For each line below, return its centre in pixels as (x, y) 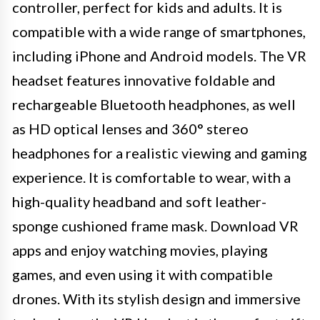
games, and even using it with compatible (142, 274)
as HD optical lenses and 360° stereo (130, 128)
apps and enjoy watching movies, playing (140, 250)
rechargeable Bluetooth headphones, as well (154, 104)
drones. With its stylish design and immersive (156, 298)
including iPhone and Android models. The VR (159, 55)
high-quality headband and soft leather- (139, 201)
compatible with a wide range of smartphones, (159, 31)
